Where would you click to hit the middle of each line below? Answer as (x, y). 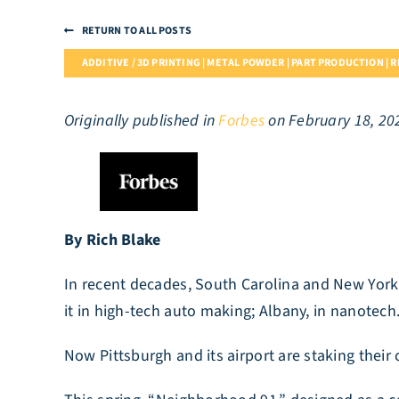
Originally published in (141, 121)
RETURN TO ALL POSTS (136, 31)
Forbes (242, 121)
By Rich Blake (112, 240)
